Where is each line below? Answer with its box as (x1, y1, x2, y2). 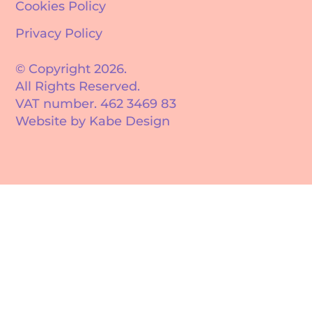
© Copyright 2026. (15, 61, 127, 77)
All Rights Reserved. (15, 79, 141, 94)
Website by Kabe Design (15, 114, 171, 129)
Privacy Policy (15, 26, 103, 41)
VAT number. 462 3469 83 (15, 96, 177, 111)
